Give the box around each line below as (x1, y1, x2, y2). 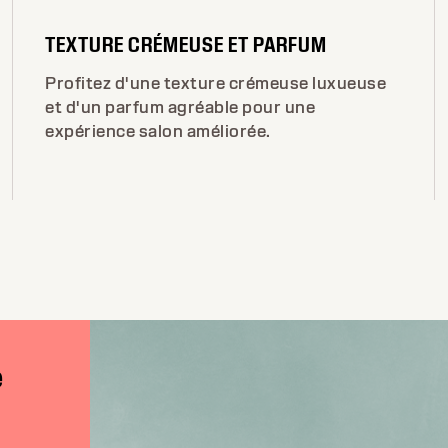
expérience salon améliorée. (45, 120, 271, 142)
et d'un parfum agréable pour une (45, 96, 316, 118)
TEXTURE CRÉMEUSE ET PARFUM (45, 30, 328, 58)
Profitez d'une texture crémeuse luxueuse (45, 72, 387, 94)
